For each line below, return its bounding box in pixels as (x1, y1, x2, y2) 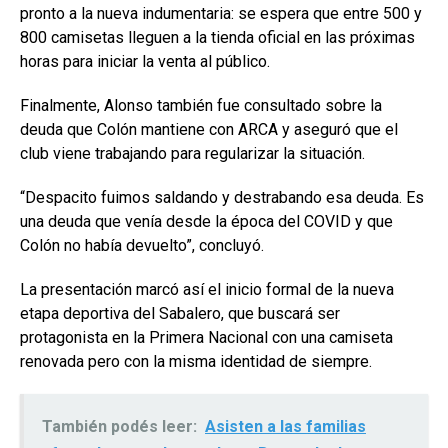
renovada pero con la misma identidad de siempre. (20, 352, 372, 372)
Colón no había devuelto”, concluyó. (20, 236, 264, 256)
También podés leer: (42, 417, 197, 437)
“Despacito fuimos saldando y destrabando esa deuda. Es (20, 188, 424, 208)
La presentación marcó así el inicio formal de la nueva (20, 280, 394, 300)
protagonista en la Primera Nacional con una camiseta (20, 328, 393, 348)
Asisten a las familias (205, 417, 366, 437)
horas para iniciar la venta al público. (20, 52, 270, 72)
